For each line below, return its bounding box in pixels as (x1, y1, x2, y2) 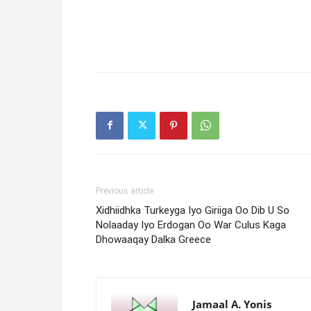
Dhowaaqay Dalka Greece (96, 233, 211, 246)
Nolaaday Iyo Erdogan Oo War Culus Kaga (96, 218, 286, 231)
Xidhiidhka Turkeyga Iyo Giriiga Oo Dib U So (96, 203, 289, 217)
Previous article (96, 185, 153, 196)
